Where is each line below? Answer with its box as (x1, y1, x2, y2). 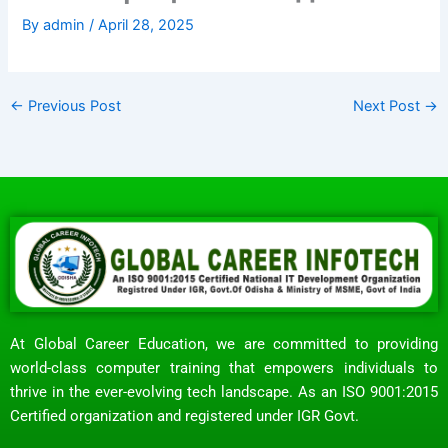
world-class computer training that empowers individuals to (10, 358, 438, 377)
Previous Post (23, 97, 121, 116)
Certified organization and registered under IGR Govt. (10, 406, 359, 425)
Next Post (353, 97, 425, 116)
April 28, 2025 (98, 15, 195, 34)
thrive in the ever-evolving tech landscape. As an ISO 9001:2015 (10, 382, 438, 401)
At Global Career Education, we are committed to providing (10, 334, 438, 353)
